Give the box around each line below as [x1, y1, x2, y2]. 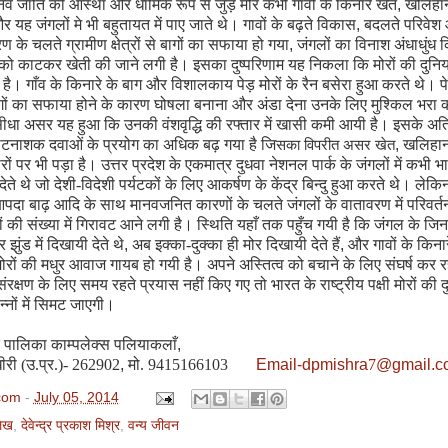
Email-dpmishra [255, 356, 368, 373]
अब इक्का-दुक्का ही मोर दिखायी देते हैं [131, 236, 340, 253]
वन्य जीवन [127, 417, 179, 433]
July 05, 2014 [33, 389, 119, 405]
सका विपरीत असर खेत [275, 137, 395, 153]
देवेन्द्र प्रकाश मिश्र [20, 417, 120, 433]
